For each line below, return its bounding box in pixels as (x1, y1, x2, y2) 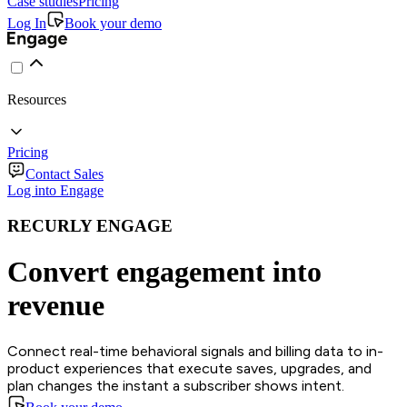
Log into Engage (7, 183, 104, 198)
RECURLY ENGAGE (7, 215, 173, 235)
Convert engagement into (7, 255, 322, 289)
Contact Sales (25, 166, 104, 182)
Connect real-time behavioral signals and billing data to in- (7, 342, 383, 360)
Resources (7, 92, 66, 107)
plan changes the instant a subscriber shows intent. (7, 376, 344, 394)
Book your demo (65, 15, 162, 31)
